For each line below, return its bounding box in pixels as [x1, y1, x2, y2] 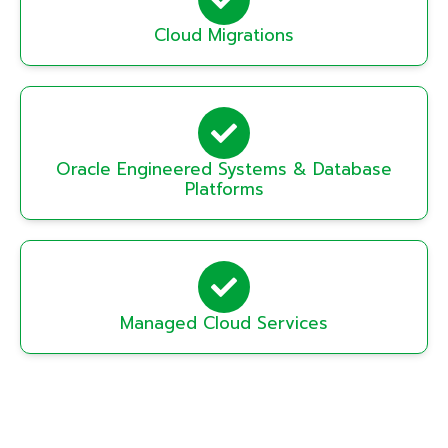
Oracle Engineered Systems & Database [56, 155, 392, 182]
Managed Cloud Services [120, 309, 328, 336]
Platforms [184, 175, 264, 202]
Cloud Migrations [154, 21, 294, 48]
